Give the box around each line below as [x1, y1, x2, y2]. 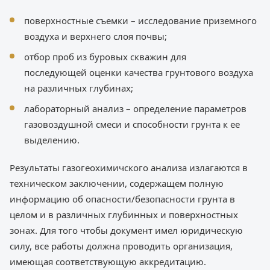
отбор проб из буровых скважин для [24, 51, 186, 63]
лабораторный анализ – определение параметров [24, 102, 246, 115]
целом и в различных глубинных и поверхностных [10, 209, 238, 221]
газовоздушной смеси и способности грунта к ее [24, 118, 240, 131]
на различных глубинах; [24, 82, 133, 95]
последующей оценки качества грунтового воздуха [24, 66, 253, 79]
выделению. [24, 134, 80, 146]
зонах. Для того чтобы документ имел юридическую [10, 224, 243, 237]
